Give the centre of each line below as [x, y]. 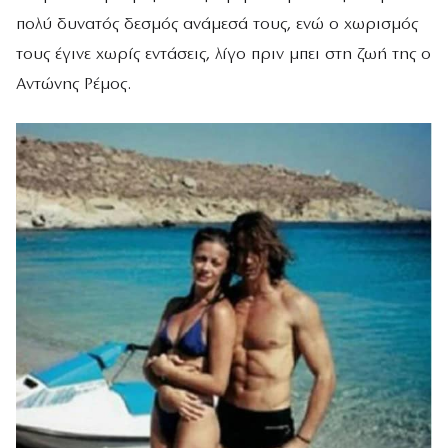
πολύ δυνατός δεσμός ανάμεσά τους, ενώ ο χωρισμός [217, 24]
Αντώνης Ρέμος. [73, 84]
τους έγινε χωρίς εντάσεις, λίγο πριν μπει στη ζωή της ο [223, 54]
